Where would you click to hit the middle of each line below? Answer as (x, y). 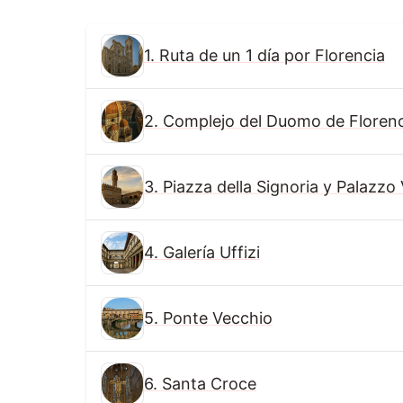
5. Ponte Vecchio (208, 318)
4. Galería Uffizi (202, 253)
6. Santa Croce (200, 384)
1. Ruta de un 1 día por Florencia (264, 56)
